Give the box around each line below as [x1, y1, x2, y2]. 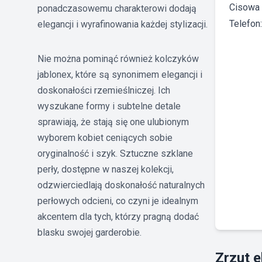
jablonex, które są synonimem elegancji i [37, 68, 202, 80]
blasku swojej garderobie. [37, 226, 142, 238]
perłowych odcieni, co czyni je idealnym [37, 195, 198, 206]
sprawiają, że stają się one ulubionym [37, 116, 189, 127]
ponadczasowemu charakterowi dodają [37, 2, 196, 14]
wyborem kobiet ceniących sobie [37, 132, 173, 143]
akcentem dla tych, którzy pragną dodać [37, 211, 199, 222]
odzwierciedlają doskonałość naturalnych [37, 179, 205, 191]
